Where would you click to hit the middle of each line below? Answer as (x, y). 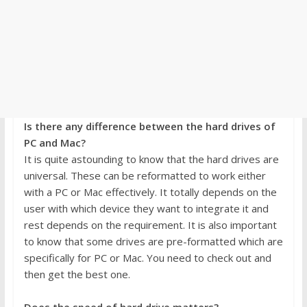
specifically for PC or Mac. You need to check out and (147, 257)
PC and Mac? (54, 142)
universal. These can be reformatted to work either (145, 175)
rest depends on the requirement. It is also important (150, 224)
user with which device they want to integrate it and (146, 208)
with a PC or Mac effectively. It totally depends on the (150, 192)
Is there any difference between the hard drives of (149, 126)
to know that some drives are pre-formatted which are (153, 241)
